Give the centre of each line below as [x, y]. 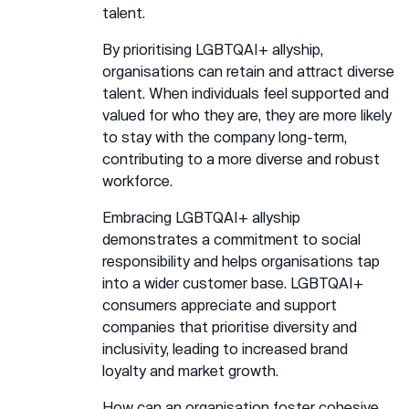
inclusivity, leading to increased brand [225, 348]
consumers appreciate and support [220, 304]
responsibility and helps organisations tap [241, 261]
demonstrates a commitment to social [231, 239]
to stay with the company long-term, [225, 136]
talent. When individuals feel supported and [246, 93]
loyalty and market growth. [190, 370]
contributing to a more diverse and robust [241, 158]
